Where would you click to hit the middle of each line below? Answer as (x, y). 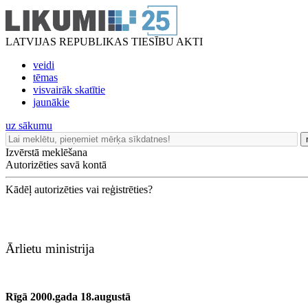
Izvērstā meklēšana (46, 152)
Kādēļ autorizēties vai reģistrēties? (79, 189)
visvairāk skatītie (69, 90)
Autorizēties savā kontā (56, 165)
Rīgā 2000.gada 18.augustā (68, 297)
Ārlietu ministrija (50, 249)
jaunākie (51, 102)
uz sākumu (29, 125)
